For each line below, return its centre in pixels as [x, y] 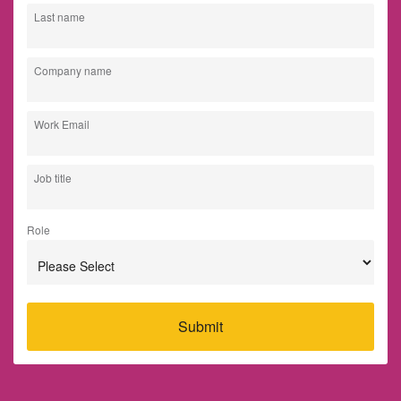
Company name [73, 71]
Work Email [62, 124]
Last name [60, 17]
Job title [53, 178]
